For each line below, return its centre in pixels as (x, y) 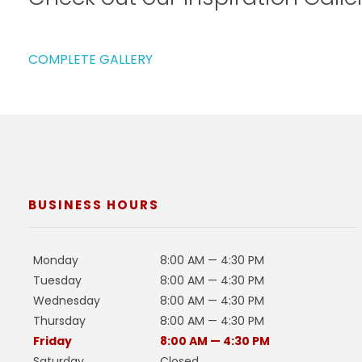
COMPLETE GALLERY (90, 59)
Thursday (59, 321)
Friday (52, 341)
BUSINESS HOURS (94, 204)
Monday (55, 261)
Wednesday (66, 301)
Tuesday (57, 281)
